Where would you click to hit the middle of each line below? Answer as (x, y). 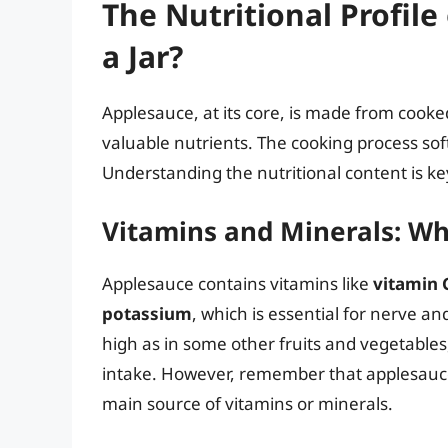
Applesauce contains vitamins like (237, 284)
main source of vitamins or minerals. (247, 404)
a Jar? (142, 56)
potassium (147, 314)
